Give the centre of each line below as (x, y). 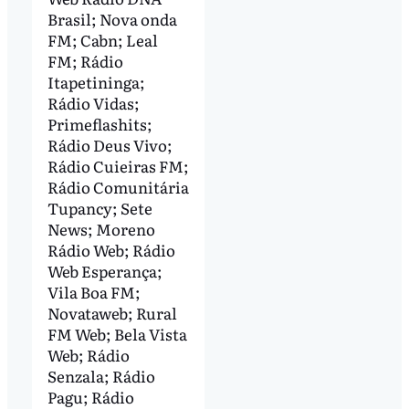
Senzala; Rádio (101, 375)
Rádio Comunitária (118, 186)
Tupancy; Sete (100, 207)
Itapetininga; (96, 81)
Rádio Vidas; (93, 102)
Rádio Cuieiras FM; (118, 165)
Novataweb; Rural (112, 312)
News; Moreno (101, 228)
